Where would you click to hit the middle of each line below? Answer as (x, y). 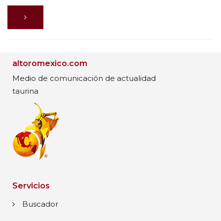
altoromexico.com (50, 64)
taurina (25, 91)
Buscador (40, 204)
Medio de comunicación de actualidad (84, 78)
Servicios (31, 186)
